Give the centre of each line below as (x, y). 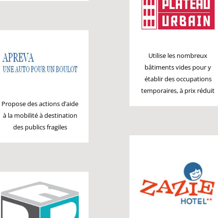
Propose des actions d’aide (40, 104)
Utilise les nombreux (178, 55)
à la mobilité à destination (40, 116)
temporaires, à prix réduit (178, 90)
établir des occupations (178, 79)
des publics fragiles (40, 127)
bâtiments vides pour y (178, 67)
